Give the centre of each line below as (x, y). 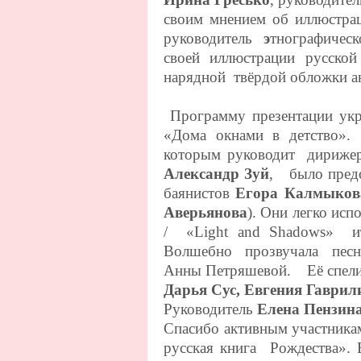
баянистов (200, 193)
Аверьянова (205, 212)
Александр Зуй (217, 173)
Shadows (298, 231)
